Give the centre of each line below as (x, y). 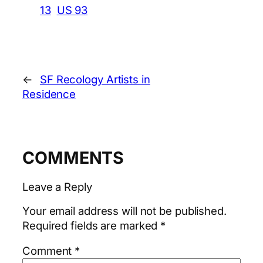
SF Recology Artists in (95, 79)
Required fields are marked (92, 225)
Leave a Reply (57, 187)
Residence (49, 94)
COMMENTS (73, 157)
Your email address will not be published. (124, 210)
